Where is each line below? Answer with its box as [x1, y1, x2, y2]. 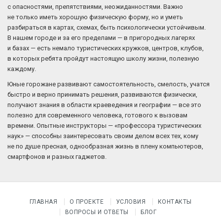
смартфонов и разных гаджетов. [7, 153, 107, 160]
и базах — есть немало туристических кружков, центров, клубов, [7, 44, 204, 52]
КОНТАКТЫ [157, 198, 192, 205]
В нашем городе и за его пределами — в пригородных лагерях [7, 34, 195, 41]
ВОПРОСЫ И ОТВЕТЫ [65, 209, 129, 216]
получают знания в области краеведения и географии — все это [7, 101, 201, 109]
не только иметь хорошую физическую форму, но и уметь [7, 13, 183, 21]
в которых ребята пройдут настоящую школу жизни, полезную [7, 55, 199, 62]
